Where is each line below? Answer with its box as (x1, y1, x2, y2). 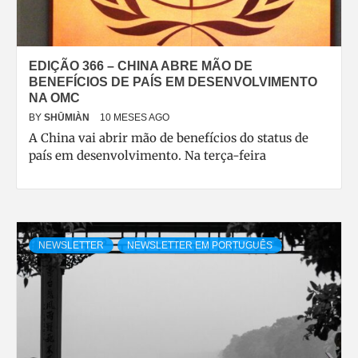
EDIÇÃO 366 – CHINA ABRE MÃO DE (29, 59, 253, 73)
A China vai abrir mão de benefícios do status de (29, 130, 308, 145)
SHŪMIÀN (44, 112, 92, 123)
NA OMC (29, 91, 80, 105)
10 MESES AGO (100, 112, 169, 123)
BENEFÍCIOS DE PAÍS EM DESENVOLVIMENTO (29, 75, 317, 89)
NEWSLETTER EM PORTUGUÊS (127, 240, 272, 251)
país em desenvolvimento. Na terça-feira (29, 148, 266, 163)
